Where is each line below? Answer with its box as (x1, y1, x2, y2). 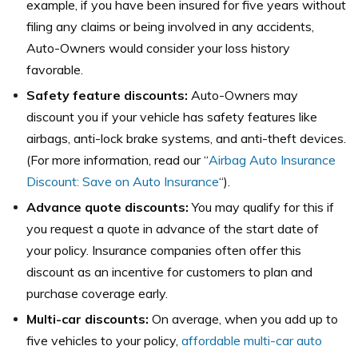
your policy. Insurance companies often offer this (26, 242, 301, 258)
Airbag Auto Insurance (209, 152, 336, 168)
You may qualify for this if (192, 199, 334, 215)
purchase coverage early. (26, 285, 168, 301)
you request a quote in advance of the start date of (26, 221, 319, 237)
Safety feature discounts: (26, 87, 188, 103)
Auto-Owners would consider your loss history (26, 40, 290, 56)
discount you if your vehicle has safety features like (26, 109, 317, 125)
